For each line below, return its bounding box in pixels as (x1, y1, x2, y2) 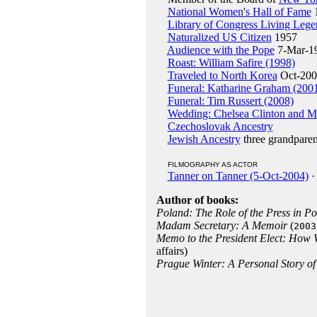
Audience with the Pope (166, 44, 275, 56)
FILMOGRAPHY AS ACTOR (167, 161, 258, 168)
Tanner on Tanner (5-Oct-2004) (167, 170, 309, 182)
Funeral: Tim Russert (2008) (167, 95, 294, 107)
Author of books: (156, 194, 238, 206)
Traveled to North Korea (167, 69, 277, 81)
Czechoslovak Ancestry (167, 120, 273, 132)
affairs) (156, 245, 188, 257)
